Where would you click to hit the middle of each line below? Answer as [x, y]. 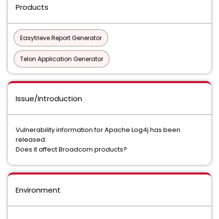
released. [31, 140]
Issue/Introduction [49, 99]
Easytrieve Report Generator [61, 38]
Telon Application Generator [62, 59]
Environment [38, 190]
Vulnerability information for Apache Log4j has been [98, 130]
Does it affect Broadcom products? [71, 149]
